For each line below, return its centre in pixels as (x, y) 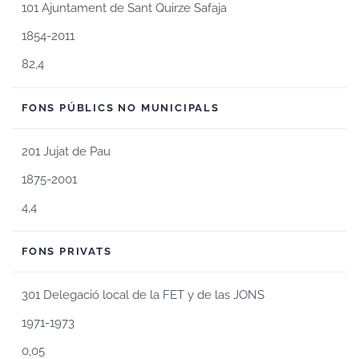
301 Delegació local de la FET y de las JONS (143, 295)
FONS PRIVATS (67, 251)
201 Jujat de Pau (66, 151)
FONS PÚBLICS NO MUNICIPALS (121, 108)
